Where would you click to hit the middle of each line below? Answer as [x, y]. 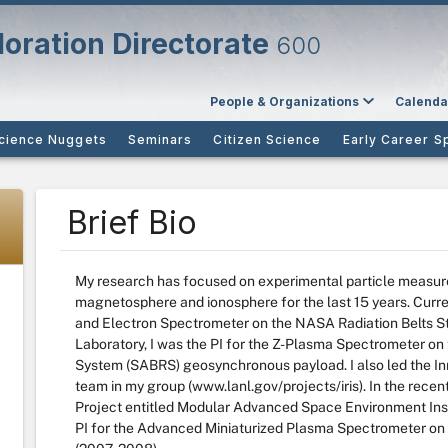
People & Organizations [285, 101]
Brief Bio [131, 222]
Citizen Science [267, 139]
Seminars [160, 139]
